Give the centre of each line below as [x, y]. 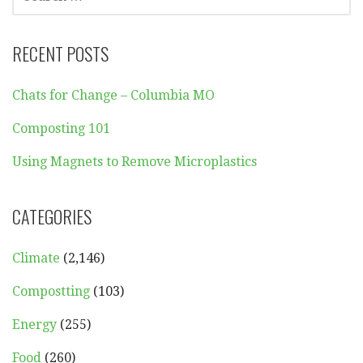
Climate [36, 258]
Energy [34, 325]
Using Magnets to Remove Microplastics [135, 162]
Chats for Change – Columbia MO [113, 96]
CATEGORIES [52, 217]
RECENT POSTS [60, 54]
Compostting [51, 292]
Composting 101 [61, 129]
